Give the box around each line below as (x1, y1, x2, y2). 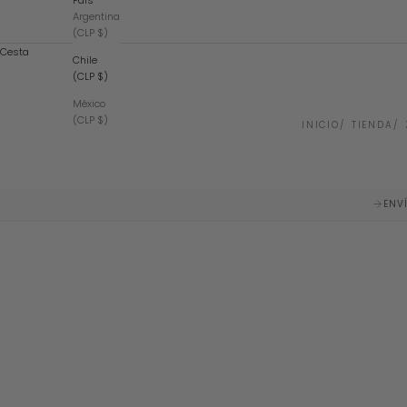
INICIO (302, 117, 340, 132)
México (73, 96, 105, 112)
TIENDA (351, 117, 393, 132)
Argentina (73, 9, 120, 25)
